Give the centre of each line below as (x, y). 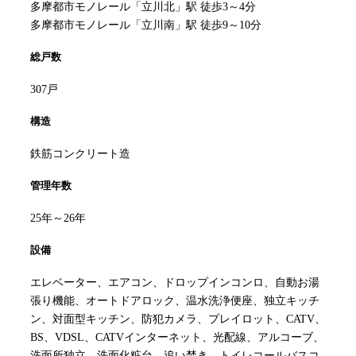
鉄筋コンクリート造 (80, 154)
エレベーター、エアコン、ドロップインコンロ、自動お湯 (175, 283)
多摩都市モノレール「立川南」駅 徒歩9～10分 (146, 25)
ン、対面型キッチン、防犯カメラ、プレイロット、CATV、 (178, 319)
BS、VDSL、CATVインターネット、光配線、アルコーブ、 (177, 338)
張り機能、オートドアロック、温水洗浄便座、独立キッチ (175, 301)
